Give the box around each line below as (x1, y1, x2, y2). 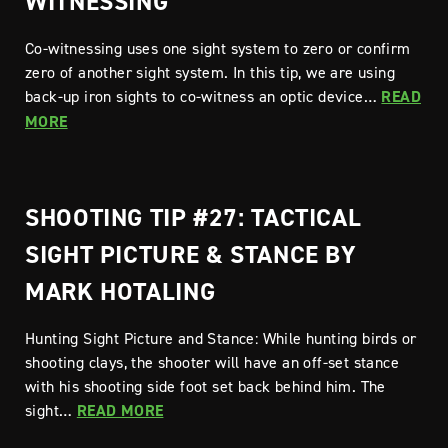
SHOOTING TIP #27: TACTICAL (25, 201, 362, 233)
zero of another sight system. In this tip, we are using (25, 62, 395, 82)
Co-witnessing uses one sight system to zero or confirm (25, 38, 411, 58)
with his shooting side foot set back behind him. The (25, 376, 386, 396)
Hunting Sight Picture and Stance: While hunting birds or (25, 328, 417, 348)
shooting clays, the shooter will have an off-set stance (25, 352, 399, 372)
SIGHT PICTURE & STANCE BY (25, 238, 357, 270)
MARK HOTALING (25, 275, 216, 307)
